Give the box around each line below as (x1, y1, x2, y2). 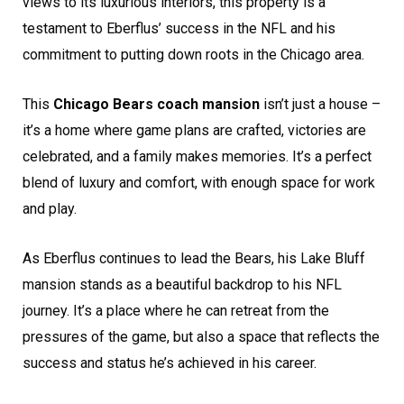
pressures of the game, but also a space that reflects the (23, 328, 380, 346)
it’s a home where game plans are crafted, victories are (23, 122, 366, 140)
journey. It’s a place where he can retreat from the (23, 302, 329, 320)
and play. (23, 200, 77, 218)
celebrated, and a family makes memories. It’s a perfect (23, 148, 372, 166)
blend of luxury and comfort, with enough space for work (23, 174, 375, 192)
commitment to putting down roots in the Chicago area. (23, 46, 364, 64)
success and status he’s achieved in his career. (23, 354, 317, 372)
